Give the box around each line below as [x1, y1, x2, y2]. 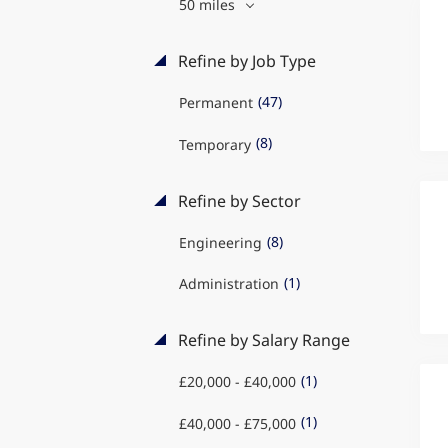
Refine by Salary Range [173, 329, 350, 351]
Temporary [178, 134, 251, 154]
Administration [178, 274, 279, 293]
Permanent [178, 93, 253, 113]
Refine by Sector [173, 189, 301, 212]
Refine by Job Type [173, 50, 316, 72]
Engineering [178, 232, 262, 252]
